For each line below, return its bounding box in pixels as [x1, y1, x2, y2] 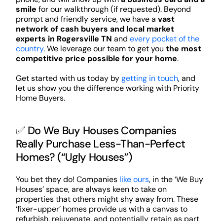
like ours [119, 174, 149, 184]
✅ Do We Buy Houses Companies [15, 123, 177, 138]
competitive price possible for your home [15, 53, 177, 64]
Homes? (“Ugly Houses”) [15, 149, 132, 164]
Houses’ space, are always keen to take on [15, 184, 167, 194]
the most [165, 43, 201, 54]
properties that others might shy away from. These [15, 193, 198, 204]
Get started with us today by [15, 73, 121, 83]
